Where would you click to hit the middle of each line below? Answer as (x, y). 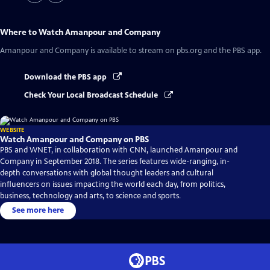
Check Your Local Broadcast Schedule (92, 96)
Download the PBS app (66, 77)
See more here (38, 211)
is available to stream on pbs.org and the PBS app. (175, 51)
